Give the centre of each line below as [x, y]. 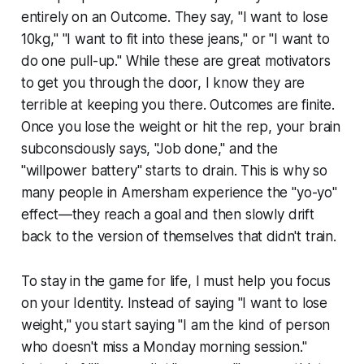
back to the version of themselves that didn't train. [178, 237]
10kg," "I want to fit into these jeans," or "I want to [175, 39]
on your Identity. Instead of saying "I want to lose [174, 303]
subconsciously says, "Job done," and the [149, 149]
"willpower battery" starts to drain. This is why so [174, 171]
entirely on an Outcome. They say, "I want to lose [174, 17]
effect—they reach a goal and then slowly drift [167, 215]
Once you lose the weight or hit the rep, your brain [181, 127]
